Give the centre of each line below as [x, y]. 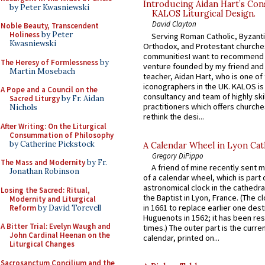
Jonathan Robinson [44, 171]
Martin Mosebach [42, 71]
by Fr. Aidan [82, 98]
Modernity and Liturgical [53, 199]
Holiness [25, 35]
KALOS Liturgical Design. [204, 14]
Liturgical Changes [42, 244]
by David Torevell [69, 208]
